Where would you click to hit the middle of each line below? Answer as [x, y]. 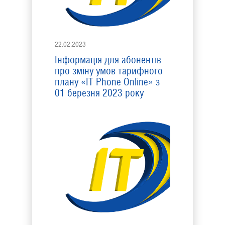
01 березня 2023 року [99, 93]
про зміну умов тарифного [109, 71]
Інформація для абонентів [108, 60]
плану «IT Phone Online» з [107, 82]
